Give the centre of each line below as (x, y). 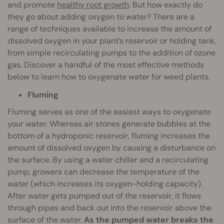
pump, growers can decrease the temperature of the (103, 172)
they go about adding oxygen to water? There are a (101, 17)
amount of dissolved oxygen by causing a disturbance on (111, 148)
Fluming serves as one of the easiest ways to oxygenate (109, 112)
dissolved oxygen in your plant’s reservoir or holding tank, (112, 41)
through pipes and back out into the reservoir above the (109, 208)
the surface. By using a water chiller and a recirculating (108, 160)
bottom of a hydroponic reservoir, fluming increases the (109, 136)
